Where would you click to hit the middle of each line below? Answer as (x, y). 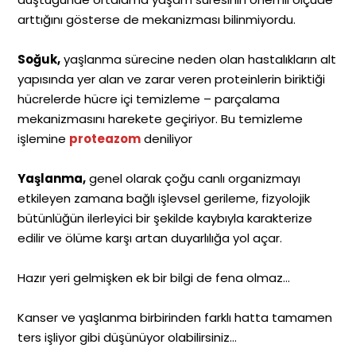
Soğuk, (39, 59)
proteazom (105, 138)
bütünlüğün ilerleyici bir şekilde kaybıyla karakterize (165, 218)
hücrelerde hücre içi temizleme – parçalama (149, 99)
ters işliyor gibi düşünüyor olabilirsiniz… (128, 337)
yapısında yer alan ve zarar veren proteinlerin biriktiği (172, 79)
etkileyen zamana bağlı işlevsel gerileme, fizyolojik (164, 198)
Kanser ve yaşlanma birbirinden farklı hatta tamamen (175, 317)
